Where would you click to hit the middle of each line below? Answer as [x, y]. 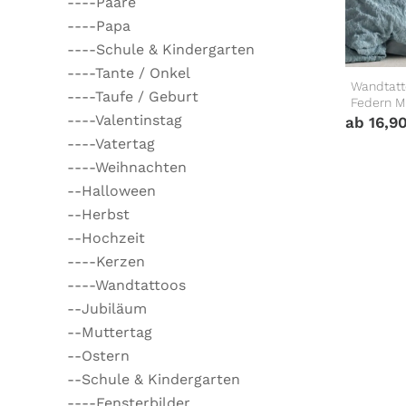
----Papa [99, 25]
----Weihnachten [127, 167]
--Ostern [99, 355]
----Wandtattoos [127, 285]
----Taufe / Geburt [133, 96]
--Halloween [112, 190]
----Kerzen [106, 261]
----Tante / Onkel [129, 72]
